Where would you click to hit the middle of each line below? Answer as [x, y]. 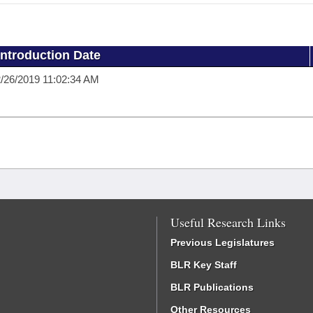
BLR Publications [212, 287]
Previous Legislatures [223, 242]
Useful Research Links [228, 222]
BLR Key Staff [204, 265]
